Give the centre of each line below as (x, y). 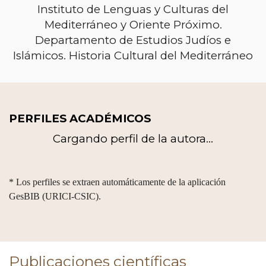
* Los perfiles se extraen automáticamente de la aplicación (117, 182)
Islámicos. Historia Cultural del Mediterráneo (133, 55)
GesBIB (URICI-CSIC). (55, 196)
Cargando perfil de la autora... (133, 138)
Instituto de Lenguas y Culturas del (133, 9)
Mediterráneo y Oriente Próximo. (133, 24)
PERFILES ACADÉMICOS (80, 118)
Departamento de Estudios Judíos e (133, 40)
